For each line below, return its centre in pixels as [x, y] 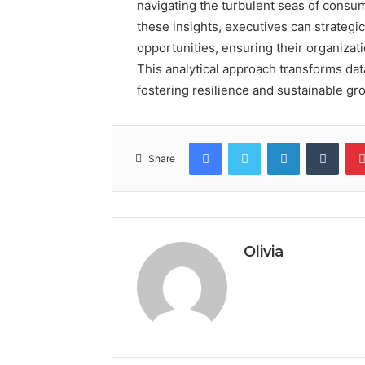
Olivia [264, 251]
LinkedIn [320, 141]
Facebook [246, 141]
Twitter [278, 141]
